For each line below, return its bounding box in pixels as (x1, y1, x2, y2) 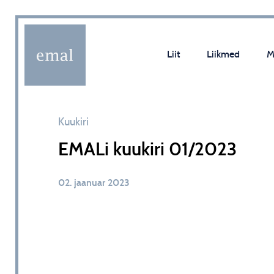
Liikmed (206, 50, 240, 59)
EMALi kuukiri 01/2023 (58, 141, 237, 159)
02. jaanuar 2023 (58, 178, 130, 188)
